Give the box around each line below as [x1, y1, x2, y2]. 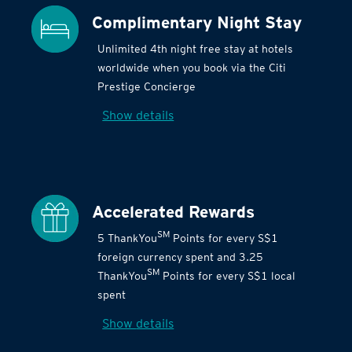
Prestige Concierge [97, 80, 196, 93]
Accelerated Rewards [92, 202, 255, 222]
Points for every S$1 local [159, 269, 296, 282]
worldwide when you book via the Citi [97, 61, 287, 74]
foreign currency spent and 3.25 [97, 251, 264, 263]
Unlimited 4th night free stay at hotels [97, 42, 294, 55]
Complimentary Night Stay [92, 13, 302, 32]
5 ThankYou [97, 232, 158, 244]
